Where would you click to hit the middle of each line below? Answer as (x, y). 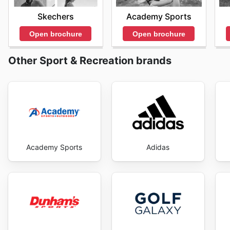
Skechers (55, 17)
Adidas (158, 147)
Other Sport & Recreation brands (90, 61)
